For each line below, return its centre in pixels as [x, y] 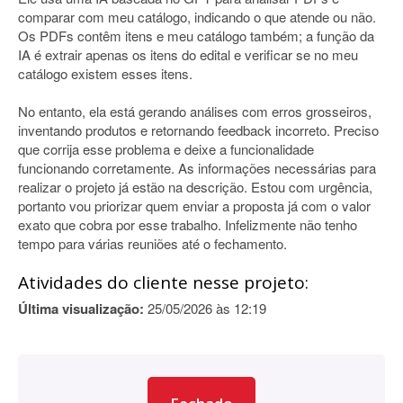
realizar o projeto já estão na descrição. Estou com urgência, [195, 187]
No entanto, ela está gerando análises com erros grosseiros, [195, 111]
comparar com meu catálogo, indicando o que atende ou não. [197, 17]
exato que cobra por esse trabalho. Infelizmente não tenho [188, 224]
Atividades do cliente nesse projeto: [163, 282]
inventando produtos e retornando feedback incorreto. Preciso [198, 130]
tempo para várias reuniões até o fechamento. [152, 243]
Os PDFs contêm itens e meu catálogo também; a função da [196, 36]
